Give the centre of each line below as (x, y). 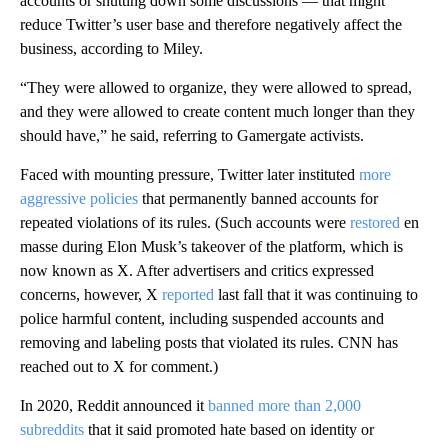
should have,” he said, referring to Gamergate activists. (192, 135)
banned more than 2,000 (284, 405)
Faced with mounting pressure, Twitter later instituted (189, 174)
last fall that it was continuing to (316, 294)
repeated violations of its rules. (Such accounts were (185, 222)
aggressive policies (79, 198)
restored (375, 222)
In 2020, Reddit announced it (114, 405)
